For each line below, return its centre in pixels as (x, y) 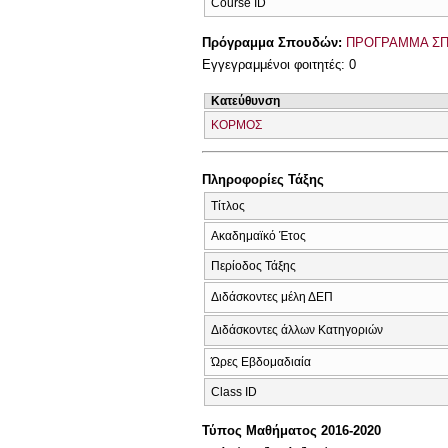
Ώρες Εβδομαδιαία (261, 361)
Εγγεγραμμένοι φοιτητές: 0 (279, 65)
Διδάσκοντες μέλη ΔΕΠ (272, 296)
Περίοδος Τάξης (253, 265)
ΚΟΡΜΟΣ (236, 124)
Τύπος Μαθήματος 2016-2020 (291, 431)
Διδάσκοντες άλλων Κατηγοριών (297, 329)
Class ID (234, 391)
